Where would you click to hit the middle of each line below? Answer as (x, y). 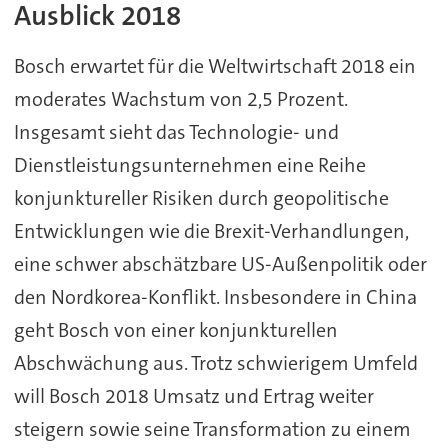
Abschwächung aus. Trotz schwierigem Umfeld (215, 363)
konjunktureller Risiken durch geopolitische (201, 198)
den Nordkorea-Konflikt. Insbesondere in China (215, 297)
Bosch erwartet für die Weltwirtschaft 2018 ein (214, 66)
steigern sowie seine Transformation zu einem (212, 429)
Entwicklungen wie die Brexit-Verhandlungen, (211, 231)
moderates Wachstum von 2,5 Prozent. (180, 99)
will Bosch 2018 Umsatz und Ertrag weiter (193, 396)
